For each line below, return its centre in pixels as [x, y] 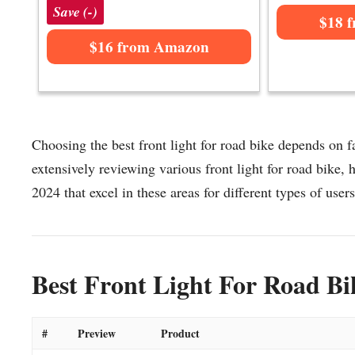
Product [180, 333]
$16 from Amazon [149, 47]
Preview [97, 333]
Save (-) [75, 12]
